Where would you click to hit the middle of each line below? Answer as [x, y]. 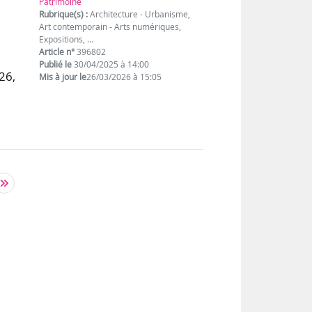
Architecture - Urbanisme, [139, 14]
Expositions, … [67, 39]
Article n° [57, 52]
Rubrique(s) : [64, 14]
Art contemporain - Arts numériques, [110, 26]
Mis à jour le [63, 77]
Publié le [56, 64]
